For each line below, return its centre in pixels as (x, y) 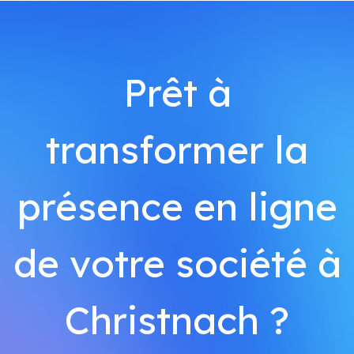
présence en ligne (177, 206)
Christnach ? (177, 320)
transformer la (177, 149)
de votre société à (177, 263)
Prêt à (177, 92)
